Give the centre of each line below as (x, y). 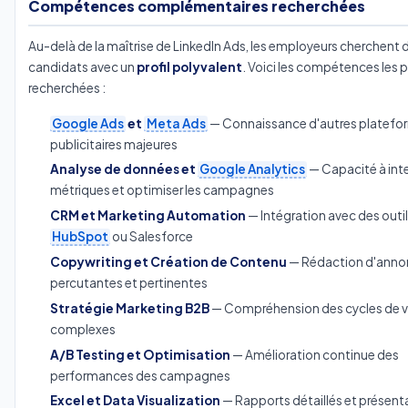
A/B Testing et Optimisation (140, 354)
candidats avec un (82, 66)
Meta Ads (176, 123)
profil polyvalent (189, 66)
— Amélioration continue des (314, 354)
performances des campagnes (140, 375)
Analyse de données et (123, 169)
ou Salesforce (152, 237)
